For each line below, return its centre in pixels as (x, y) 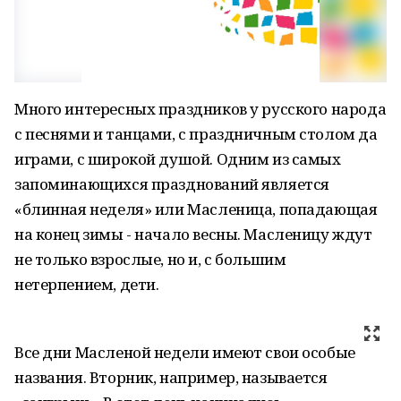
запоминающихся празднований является (172, 184)
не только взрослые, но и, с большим (150, 259)
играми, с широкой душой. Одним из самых (178, 159)
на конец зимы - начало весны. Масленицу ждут (193, 234)
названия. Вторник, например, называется (171, 377)
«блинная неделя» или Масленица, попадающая (196, 209)
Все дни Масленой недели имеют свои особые (185, 352)
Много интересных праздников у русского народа (200, 109)
